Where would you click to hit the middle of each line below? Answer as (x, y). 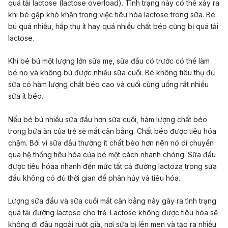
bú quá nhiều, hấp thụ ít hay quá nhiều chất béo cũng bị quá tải (113, 26)
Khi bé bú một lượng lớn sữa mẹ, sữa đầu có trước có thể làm (109, 61)
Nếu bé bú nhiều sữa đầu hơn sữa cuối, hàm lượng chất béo (108, 119)
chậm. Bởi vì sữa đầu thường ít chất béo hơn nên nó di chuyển (111, 142)
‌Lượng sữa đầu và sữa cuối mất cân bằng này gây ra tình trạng (112, 201)
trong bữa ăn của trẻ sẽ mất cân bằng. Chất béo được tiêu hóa (112, 131)
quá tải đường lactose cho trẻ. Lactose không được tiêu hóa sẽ (113, 213)
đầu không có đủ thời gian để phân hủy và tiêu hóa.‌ (94, 178)
